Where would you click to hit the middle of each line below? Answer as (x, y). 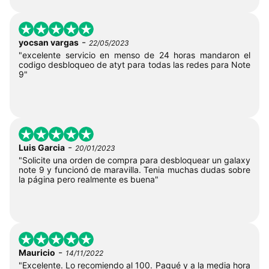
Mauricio (37, 252)
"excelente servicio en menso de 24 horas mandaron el (134, 55)
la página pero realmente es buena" (89, 179)
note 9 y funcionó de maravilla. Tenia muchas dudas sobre (134, 169)
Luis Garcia (42, 147)
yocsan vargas (49, 42)
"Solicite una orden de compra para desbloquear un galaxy (134, 160)
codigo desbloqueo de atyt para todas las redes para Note (134, 64)
